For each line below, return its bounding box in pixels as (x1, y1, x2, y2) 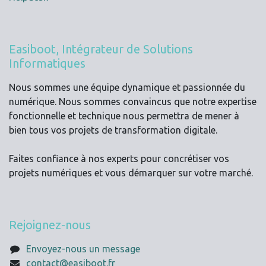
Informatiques (9, 56, 85, 71)
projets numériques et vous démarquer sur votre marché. (9, 167, 253, 179)
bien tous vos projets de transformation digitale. (9, 125, 220, 136)
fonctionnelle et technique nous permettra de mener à (9, 110, 239, 122)
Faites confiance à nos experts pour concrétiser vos (9, 153, 229, 164)
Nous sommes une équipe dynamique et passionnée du (9, 82, 245, 93)
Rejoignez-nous (9, 218, 91, 232)
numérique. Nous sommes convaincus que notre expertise (9, 96, 256, 107)
